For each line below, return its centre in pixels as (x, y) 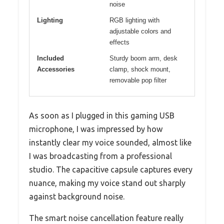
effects (119, 42)
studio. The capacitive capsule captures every (111, 169)
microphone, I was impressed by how (96, 129)
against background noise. (77, 196)
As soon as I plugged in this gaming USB (102, 115)
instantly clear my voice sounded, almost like (110, 142)
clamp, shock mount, (140, 69)
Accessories (56, 69)
